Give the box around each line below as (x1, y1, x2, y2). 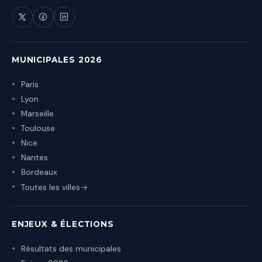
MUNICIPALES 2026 (12, 54, 103, 64)
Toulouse (21, 123, 55, 133)
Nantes (21, 152, 48, 163)
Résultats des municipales (21, 243, 121, 254)
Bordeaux (21, 167, 57, 177)
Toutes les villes (21, 182, 80, 192)
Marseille (21, 108, 54, 119)
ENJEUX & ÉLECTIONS (12, 219, 114, 229)
